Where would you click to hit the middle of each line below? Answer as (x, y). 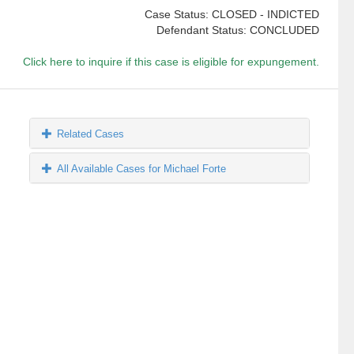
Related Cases (91, 134)
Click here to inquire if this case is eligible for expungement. (171, 62)
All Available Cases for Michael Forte (142, 169)
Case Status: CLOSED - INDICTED (232, 15)
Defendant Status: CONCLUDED (237, 30)
